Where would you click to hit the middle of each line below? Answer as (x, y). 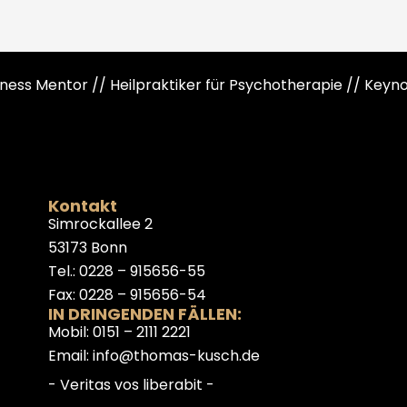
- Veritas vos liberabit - (131, 384)
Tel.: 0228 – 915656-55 (127, 271)
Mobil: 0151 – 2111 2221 (119, 332)
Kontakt (83, 205)
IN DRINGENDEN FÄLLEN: (145, 313)
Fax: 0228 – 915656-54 (127, 294)
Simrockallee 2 (100, 223)
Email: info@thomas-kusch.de (154, 355)
